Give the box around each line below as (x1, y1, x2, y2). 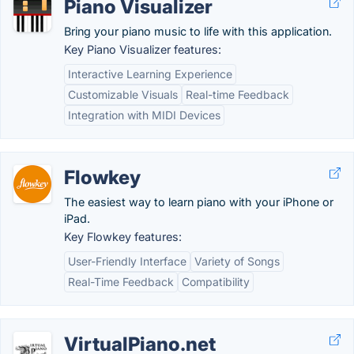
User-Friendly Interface (68, 254, 186, 268)
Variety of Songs (194, 254, 280, 268)
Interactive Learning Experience (68, 67, 232, 81)
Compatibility (182, 275, 250, 288)
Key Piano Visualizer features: (64, 43, 221, 56)
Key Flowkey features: (64, 230, 182, 243)
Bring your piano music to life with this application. (64, 24, 332, 38)
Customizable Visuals (68, 88, 178, 101)
